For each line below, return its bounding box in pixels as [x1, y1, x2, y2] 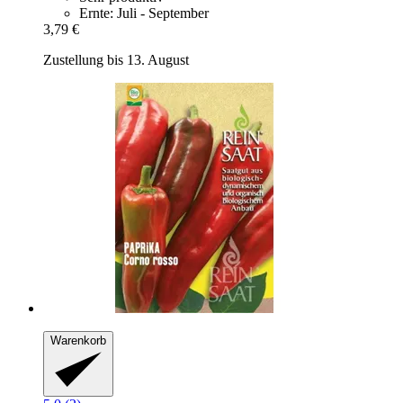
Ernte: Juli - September [79, 5, 209, 22]
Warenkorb [50, 334, 106, 348]
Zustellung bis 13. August [43, 52, 189, 68]
